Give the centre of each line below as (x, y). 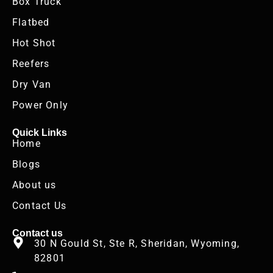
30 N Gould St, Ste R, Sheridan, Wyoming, (137, 244)
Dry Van (32, 85)
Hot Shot (34, 43)
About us (34, 185)
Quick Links (40, 133)
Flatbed (31, 23)
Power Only (40, 105)
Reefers (31, 64)
